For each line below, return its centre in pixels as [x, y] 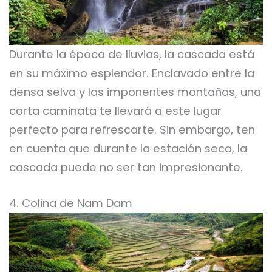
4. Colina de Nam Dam [71, 203]
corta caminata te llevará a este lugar [115, 111]
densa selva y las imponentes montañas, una [135, 92]
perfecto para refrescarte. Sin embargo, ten [132, 130]
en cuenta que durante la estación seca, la [128, 149]
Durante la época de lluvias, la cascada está [132, 55]
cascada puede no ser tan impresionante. [126, 168]
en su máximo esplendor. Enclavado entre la [132, 73]
